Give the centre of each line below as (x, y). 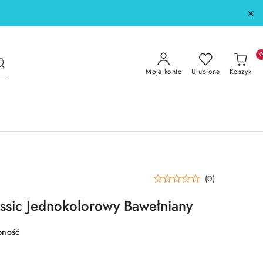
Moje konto (164, 72)
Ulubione (205, 72)
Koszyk (240, 72)
